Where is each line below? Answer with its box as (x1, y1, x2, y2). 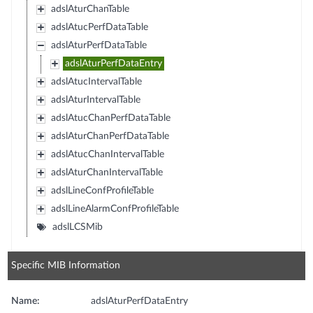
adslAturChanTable (50, 3, 129, 14)
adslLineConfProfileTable (50, 185, 154, 196)
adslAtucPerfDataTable (50, 22, 148, 32)
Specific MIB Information (11, 260, 121, 270)
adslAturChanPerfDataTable (50, 131, 169, 141)
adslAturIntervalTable (50, 94, 140, 105)
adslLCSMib (52, 221, 103, 232)
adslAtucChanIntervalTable (50, 149, 164, 159)
